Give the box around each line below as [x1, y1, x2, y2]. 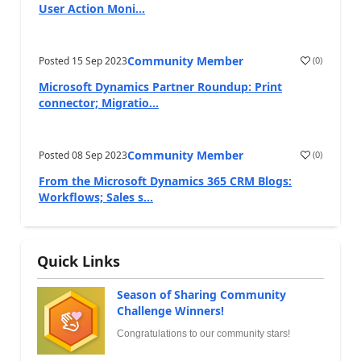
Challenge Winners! [117, 302, 224, 318]
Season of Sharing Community [117, 286, 286, 302]
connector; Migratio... [39, 94, 159, 110]
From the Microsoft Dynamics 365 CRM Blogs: [39, 172, 292, 189]
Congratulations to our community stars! [117, 327, 290, 339]
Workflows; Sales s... [39, 189, 153, 205]
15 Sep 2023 [72, 53, 127, 68]
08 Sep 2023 [72, 147, 127, 162]
